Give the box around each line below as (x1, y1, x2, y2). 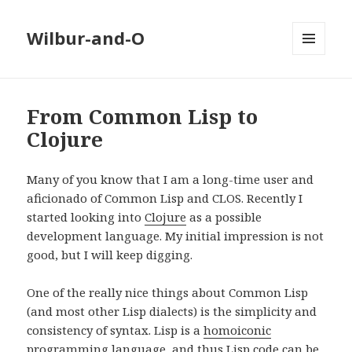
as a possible (186, 209, 262, 225)
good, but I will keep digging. (27, 247, 193, 263)
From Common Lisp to (27, 102, 258, 131)
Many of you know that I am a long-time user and (27, 171, 314, 188)
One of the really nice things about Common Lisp (27, 284, 309, 301)
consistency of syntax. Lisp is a (27, 322, 204, 339)
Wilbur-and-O (27, 26, 145, 50)
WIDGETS (292, 81, 339, 95)
